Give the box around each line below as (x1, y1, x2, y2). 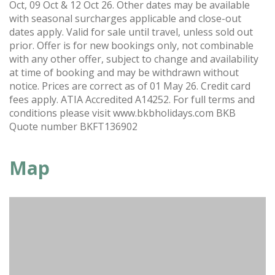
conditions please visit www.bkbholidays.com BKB (9, 106, 236, 120)
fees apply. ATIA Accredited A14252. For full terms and (9, 93, 255, 106)
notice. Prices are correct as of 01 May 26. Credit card (9, 79, 250, 93)
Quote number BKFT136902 (9, 120, 137, 133)
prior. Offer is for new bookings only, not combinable (9, 39, 254, 52)
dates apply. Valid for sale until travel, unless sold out (9, 25, 253, 39)
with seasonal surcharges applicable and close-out (9, 12, 241, 25)
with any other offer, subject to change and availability (9, 52, 258, 66)
